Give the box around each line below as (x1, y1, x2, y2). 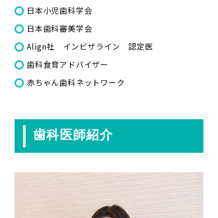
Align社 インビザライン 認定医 (27, 40, 153, 52)
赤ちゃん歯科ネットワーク (27, 76, 125, 88)
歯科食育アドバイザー (27, 58, 109, 70)
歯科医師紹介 (33, 127, 113, 142)
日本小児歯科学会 (27, 4, 92, 16)
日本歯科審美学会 (27, 22, 92, 34)
